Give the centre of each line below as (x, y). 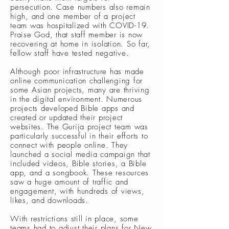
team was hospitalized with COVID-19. (80, 26)
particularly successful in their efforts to (79, 136)
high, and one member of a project (73, 16)
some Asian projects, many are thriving (80, 90)
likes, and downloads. (51, 200)
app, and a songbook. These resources (79, 173)
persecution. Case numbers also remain (80, 7)
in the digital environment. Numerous (76, 99)
